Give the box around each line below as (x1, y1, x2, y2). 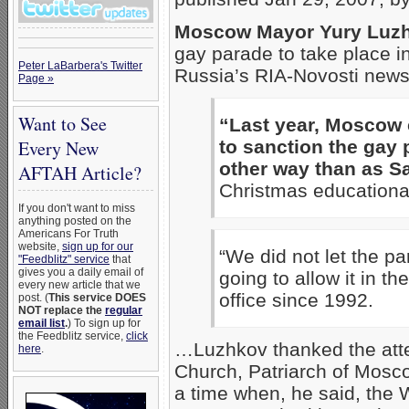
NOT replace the (18, 304, 105, 317)
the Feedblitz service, (18, 330, 126, 342)
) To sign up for (68, 317, 141, 330)
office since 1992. (219, 289, 373, 311)
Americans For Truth (18, 227, 119, 240)
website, (18, 240, 62, 253)
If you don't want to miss (18, 202, 135, 215)
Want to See (18, 111, 107, 136)
